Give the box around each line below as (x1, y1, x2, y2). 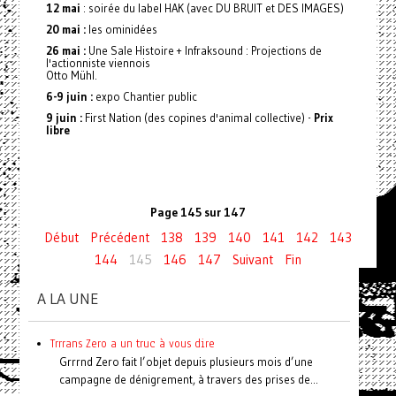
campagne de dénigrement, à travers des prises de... (58, 372, 318, 386)
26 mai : (45, 43, 86, 57)
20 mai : (45, 22, 86, 36)
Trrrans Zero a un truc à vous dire (49, 336, 215, 351)
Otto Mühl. (45, 68, 97, 82)
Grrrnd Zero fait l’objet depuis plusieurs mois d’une (58, 354, 313, 369)
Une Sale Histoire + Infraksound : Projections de (85, 43, 322, 57)
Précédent (90, 229, 149, 246)
